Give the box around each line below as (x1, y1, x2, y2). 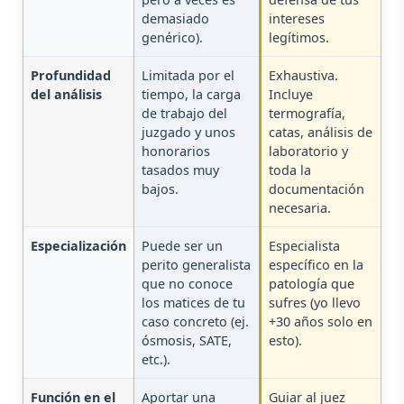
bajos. (142, 180, 179, 198)
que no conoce (142, 275, 233, 293)
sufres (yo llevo (269, 294, 361, 312)
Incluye (269, 86, 313, 104)
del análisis (31, 86, 102, 104)
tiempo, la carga (142, 86, 241, 104)
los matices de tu (142, 294, 245, 312)
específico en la (269, 256, 363, 274)
